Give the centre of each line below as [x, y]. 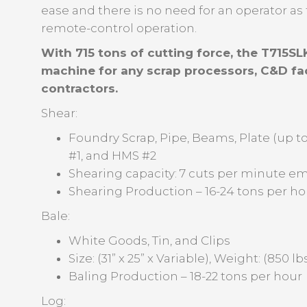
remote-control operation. [119, 28]
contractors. [79, 88]
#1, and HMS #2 [112, 156]
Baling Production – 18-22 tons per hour [185, 276]
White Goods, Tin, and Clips [149, 241]
